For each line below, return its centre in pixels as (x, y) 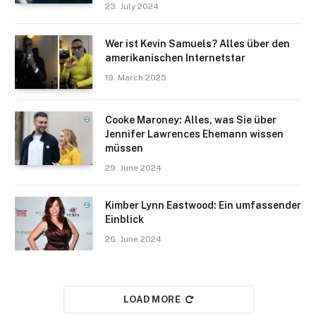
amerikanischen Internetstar (175, 57)
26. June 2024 (133, 239)
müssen (124, 148)
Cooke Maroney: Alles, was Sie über (191, 120)
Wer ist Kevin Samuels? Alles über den (197, 43)
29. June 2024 (133, 168)
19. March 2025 (136, 77)
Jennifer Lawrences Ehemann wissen (194, 134)
